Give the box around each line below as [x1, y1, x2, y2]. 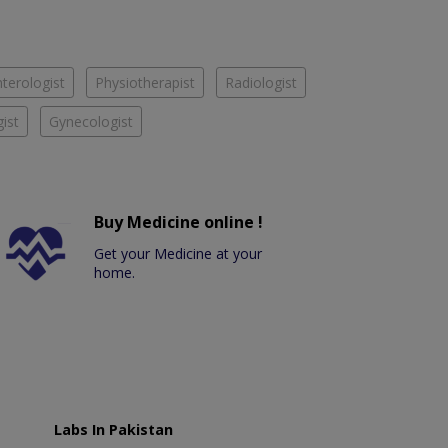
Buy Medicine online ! [94, 211, 264, 234]
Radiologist [225, 73, 297, 93]
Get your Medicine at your [94, 244, 263, 264]
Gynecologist [49, 112, 133, 132]
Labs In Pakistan [53, 420, 173, 440]
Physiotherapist [95, 73, 195, 93]
